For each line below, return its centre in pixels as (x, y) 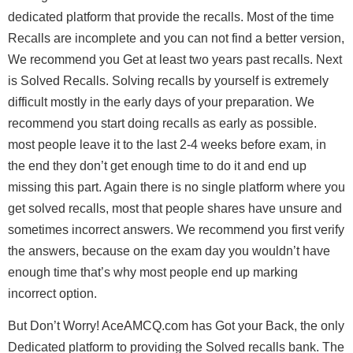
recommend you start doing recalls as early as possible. (162, 123)
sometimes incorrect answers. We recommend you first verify (176, 229)
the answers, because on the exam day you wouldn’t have (169, 251)
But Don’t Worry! (55, 326)
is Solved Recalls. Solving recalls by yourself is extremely (168, 80)
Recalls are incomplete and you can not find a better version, (176, 38)
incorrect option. (52, 293)
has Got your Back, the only (266, 326)
